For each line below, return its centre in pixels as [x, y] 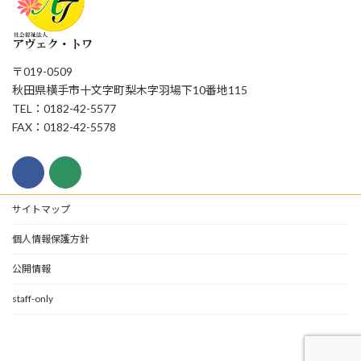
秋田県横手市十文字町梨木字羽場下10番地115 [130, 89]
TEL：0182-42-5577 [64, 108]
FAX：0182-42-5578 [64, 127]
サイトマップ [41, 209]
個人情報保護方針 [51, 239]
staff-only [33, 298]
